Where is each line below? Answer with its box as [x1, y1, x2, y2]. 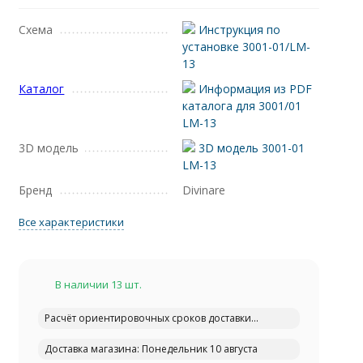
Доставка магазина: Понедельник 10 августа [45, 342, 258, 356]
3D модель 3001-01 [194, 140, 305, 156]
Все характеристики [19, 215, 125, 229]
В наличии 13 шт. [55, 277, 143, 292]
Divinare [181, 182, 225, 198]
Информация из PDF [194, 81, 312, 96]
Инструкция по [194, 22, 280, 37]
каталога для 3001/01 [181, 98, 301, 113]
